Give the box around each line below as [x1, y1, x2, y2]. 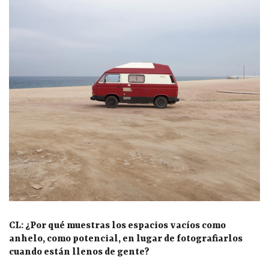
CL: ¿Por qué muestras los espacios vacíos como [9, 220, 226, 231]
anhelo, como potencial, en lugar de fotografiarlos [9, 233, 243, 244]
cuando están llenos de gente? [9, 246, 150, 258]
